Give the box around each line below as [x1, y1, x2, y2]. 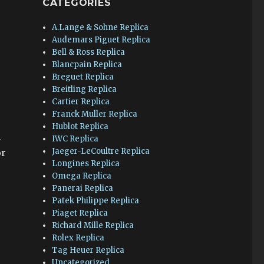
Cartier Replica [52, 97, 110, 107]
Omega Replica [52, 171, 112, 181]
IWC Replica [52, 134, 99, 144]
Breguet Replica [52, 72, 114, 82]
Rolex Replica [52, 233, 105, 243]
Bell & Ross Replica [52, 47, 126, 57]
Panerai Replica [52, 183, 114, 193]
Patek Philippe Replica [52, 196, 140, 206]
